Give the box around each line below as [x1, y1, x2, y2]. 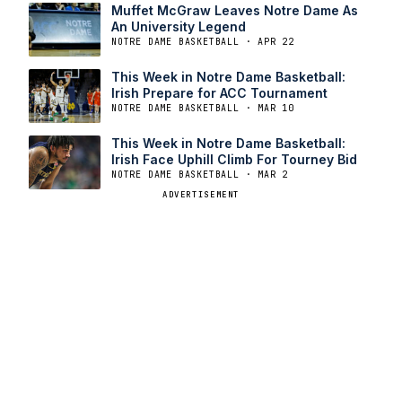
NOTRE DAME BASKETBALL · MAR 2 [111, 168, 289, 180]
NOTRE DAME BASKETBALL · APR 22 [111, 35, 294, 48]
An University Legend [111, 18, 246, 34]
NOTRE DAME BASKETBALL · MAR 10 [111, 101, 294, 114]
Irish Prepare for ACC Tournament [111, 84, 328, 100]
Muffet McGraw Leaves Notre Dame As [111, 2, 358, 18]
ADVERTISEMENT [162, 188, 240, 200]
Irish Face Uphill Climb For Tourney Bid [111, 151, 357, 167]
